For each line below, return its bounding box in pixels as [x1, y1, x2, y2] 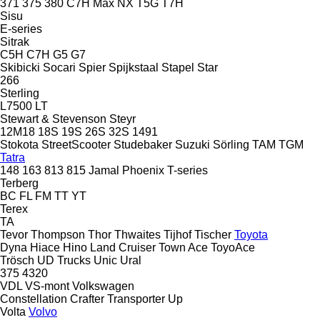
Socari [43, 61, 76, 74]
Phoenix [122, 164, 164, 176]
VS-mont [25, 279, 69, 292]
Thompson [31, 228, 85, 241]
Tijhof [164, 228, 191, 241]
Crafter [70, 292, 104, 305]
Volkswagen [72, 279, 134, 292]
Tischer [194, 228, 231, 241]
